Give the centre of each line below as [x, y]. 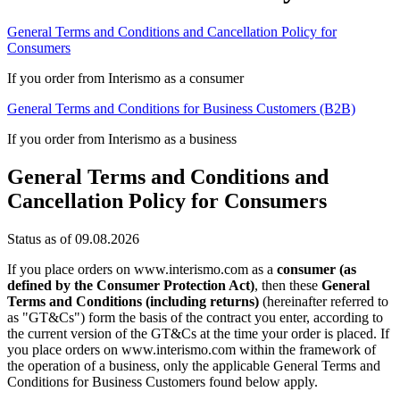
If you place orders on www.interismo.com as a [142, 269]
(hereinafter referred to [324, 301]
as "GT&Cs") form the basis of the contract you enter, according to [195, 317]
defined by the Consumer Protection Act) [131, 285]
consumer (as [317, 269]
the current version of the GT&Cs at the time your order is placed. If [198, 333]
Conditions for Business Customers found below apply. [162, 381]
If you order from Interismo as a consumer [125, 78]
